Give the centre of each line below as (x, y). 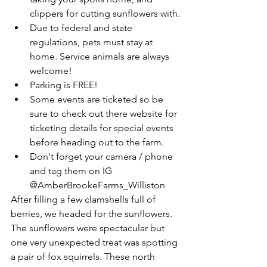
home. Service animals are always (101, 56)
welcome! (51, 70)
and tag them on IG (72, 170)
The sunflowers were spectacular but (89, 228)
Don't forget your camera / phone (103, 156)
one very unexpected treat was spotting (95, 242)
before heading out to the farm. (98, 142)
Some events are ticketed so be (98, 99)
